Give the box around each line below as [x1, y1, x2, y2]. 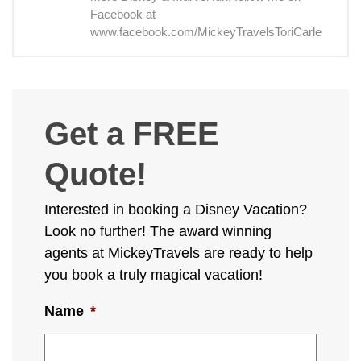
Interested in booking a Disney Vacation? [44, 201, 307, 218]
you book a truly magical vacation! [44, 267, 263, 284]
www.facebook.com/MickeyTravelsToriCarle [90, 26, 322, 39]
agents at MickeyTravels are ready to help [44, 245, 313, 262]
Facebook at [90, 8, 156, 22]
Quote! [44, 156, 147, 193]
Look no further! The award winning [44, 223, 272, 240]
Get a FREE [44, 116, 219, 152]
